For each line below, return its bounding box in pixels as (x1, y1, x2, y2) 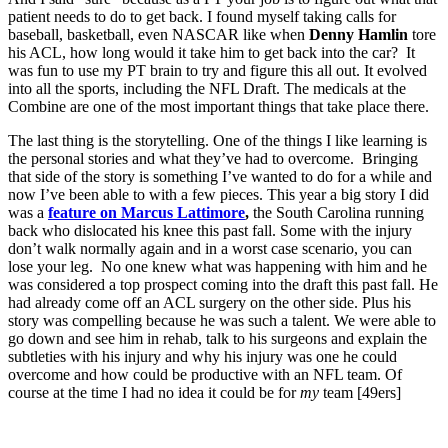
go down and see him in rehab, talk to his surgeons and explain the (8, 329, 427, 347)
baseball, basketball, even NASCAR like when (8, 25, 305, 43)
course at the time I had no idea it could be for (8, 383, 300, 401)
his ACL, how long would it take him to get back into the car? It (8, 43, 415, 61)
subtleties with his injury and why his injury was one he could (8, 347, 397, 365)
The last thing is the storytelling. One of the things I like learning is (8, 131, 427, 149)
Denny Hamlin (305, 25, 408, 43)
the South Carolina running (249, 203, 424, 221)
